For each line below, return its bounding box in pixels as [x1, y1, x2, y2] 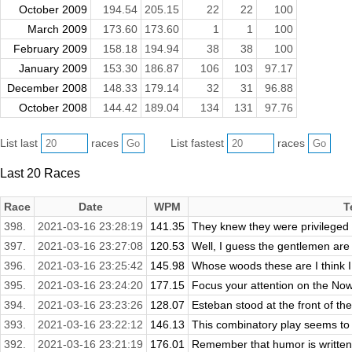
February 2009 [13, 42, 87, 55]
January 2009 [19, 61, 87, 75]
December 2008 [7, 81, 87, 94]
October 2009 [19, 2, 87, 16]
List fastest [170, 136, 228, 149]
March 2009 [27, 22, 87, 35]
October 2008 [19, 101, 87, 114]
